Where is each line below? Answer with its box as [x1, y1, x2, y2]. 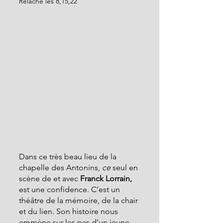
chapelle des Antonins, [19, 162, 102, 172]
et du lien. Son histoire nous [19, 206, 120, 216]
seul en [112, 162, 140, 172]
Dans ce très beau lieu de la [19, 151, 118, 161]
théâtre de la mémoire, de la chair [19, 195, 140, 205]
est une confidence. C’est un [19, 184, 122, 194]
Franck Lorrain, [80, 173, 132, 183]
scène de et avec [19, 173, 80, 183]
